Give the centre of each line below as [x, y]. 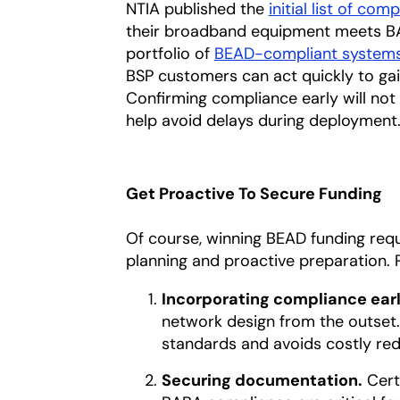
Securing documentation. [262, 380]
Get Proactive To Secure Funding [257, 193]
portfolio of [170, 53]
